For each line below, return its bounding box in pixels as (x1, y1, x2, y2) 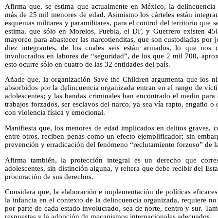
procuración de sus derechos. (5, 172, 93, 181)
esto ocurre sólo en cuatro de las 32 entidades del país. (5, 60, 170, 68)
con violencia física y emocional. (5, 109, 105, 117)
